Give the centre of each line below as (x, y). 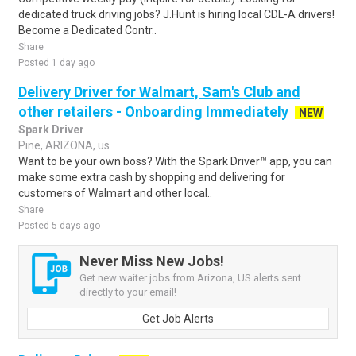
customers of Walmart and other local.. (115, 193)
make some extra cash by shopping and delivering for (152, 177)
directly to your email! (128, 292)
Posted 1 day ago (56, 63)
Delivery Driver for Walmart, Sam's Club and (159, 92)
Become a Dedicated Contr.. (87, 30)
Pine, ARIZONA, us (64, 145)
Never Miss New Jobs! (152, 261)
